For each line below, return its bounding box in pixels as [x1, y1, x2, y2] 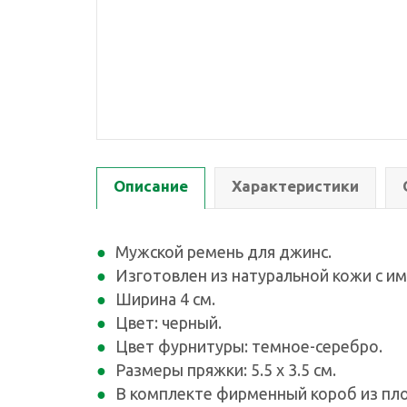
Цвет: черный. [115, 313, 222, 332]
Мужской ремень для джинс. [115, 243, 332, 261]
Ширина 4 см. [115, 290, 215, 308]
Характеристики [232, 177, 359, 194]
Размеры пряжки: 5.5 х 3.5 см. [115, 361, 336, 379]
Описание [114, 177, 188, 194]
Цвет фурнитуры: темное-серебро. [115, 337, 382, 355]
